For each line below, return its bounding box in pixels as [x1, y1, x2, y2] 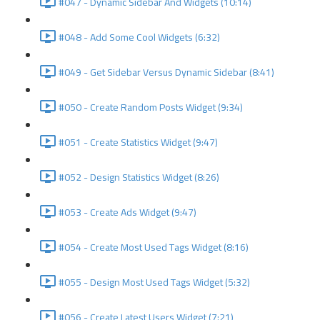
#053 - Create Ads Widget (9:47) [59, 203, 196, 221]
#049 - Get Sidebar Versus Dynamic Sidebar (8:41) [59, 63, 274, 81]
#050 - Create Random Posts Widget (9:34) [59, 98, 243, 116]
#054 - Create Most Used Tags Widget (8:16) [59, 238, 249, 256]
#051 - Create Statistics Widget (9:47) [59, 133, 218, 151]
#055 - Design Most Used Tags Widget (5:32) [59, 273, 250, 291]
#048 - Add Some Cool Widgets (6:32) [59, 28, 220, 46]
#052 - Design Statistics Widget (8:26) [59, 168, 219, 186]
